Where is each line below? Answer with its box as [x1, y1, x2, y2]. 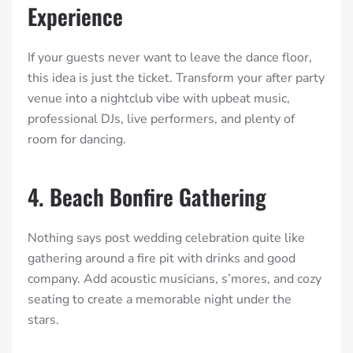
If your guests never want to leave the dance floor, [28, 49, 312, 67]
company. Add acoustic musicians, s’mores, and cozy [28, 270, 321, 288]
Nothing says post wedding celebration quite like [28, 229, 305, 247]
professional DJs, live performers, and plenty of [28, 110, 295, 128]
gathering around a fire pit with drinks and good [28, 250, 295, 268]
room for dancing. [28, 131, 126, 149]
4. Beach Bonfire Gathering [28, 180, 266, 214]
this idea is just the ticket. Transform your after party [28, 69, 325, 87]
